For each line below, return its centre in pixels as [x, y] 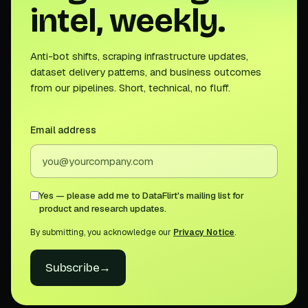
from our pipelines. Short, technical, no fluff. [130, 87]
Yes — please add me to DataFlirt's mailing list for [142, 195]
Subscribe [73, 267]
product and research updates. [103, 208]
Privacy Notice [204, 232]
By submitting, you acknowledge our [102, 232]
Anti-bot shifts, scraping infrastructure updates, [139, 56]
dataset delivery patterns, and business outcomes [146, 71]
